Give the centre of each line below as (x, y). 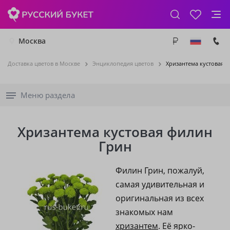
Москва (32, 41)
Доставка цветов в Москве (44, 63)
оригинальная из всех (160, 198)
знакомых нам (144, 212)
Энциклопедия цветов (123, 63)
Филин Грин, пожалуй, (160, 170)
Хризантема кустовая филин (115, 132)
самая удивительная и (160, 184)
